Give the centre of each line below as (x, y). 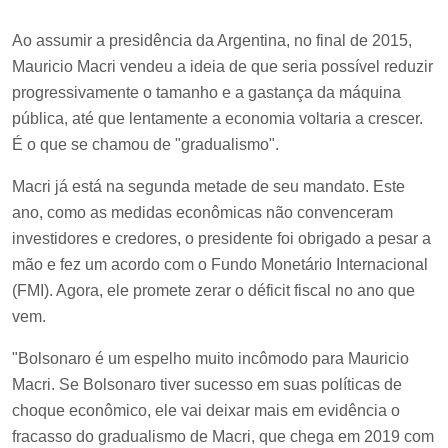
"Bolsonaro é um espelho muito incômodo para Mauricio (210, 359)
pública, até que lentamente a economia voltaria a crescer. (217, 119)
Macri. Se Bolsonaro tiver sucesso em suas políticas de (207, 385)
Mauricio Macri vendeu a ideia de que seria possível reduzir (222, 67)
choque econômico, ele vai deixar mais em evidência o (206, 411)
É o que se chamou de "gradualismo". (145, 145)
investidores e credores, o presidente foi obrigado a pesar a (221, 239)
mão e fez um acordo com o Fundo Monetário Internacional (220, 265)
